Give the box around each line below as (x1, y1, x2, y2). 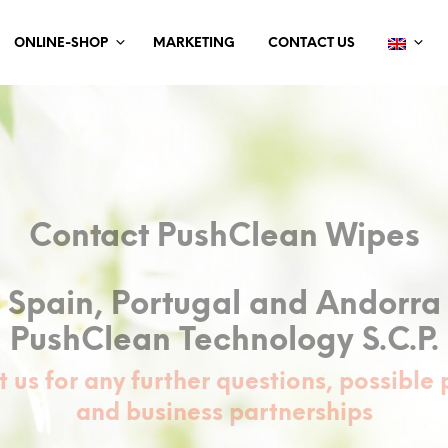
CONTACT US (267, 37, 355, 51)
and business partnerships (75, 401, 373, 426)
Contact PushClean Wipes (28, 220, 420, 254)
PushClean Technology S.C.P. (9, 324, 439, 358)
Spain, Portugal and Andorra (7, 288, 441, 322)
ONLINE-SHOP (13, 37, 108, 51)
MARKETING (152, 37, 235, 51)
